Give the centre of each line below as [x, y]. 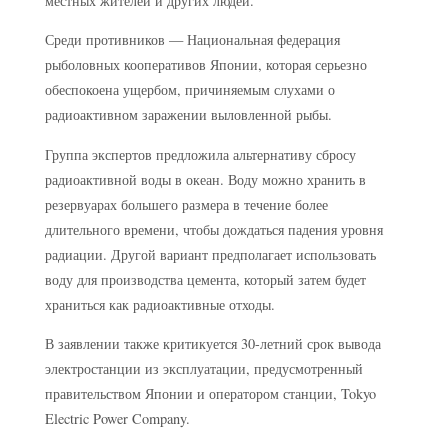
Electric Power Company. [117, 419]
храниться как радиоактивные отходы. [159, 304]
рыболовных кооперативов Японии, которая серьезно [205, 65]
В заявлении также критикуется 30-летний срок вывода [212, 344]
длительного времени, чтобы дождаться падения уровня [213, 229]
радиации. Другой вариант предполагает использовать [210, 254]
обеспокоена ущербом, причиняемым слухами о [189, 90]
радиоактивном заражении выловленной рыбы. [188, 115]
